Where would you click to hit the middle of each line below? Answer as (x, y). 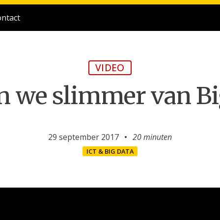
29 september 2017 (83, 137)
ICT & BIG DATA (110, 151)
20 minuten (152, 137)
